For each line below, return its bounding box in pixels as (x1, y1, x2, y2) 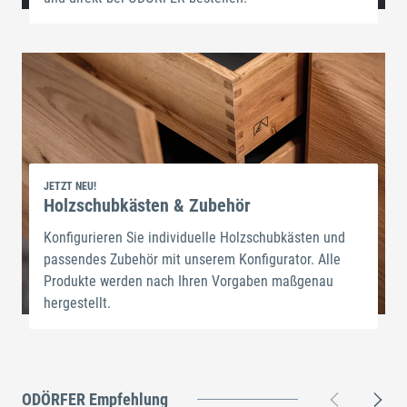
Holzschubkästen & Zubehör (44, 194, 251, 216)
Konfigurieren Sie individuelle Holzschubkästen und (44, 228, 345, 246)
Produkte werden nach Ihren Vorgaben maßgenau (44, 272, 333, 290)
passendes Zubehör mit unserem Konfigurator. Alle (44, 250, 341, 268)
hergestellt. (44, 293, 111, 312)
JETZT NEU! (44, 179, 96, 193)
